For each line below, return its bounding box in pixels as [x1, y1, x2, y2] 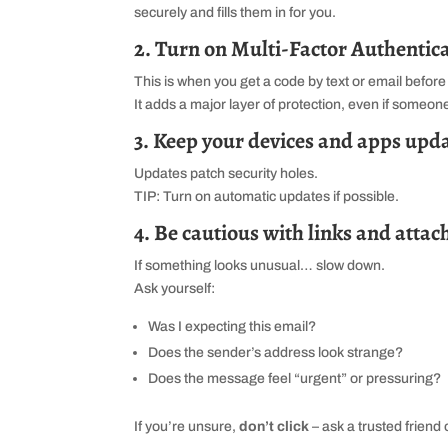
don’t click [239, 418, 310, 434]
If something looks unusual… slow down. [134, 257, 386, 273]
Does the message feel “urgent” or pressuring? [148, 370, 442, 386]
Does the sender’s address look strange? [148, 344, 404, 360]
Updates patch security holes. [134, 165, 319, 181]
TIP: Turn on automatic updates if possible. [134, 188, 400, 204]
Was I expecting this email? [148, 318, 317, 334]
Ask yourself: [134, 280, 216, 296]
